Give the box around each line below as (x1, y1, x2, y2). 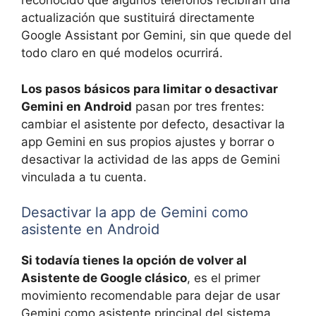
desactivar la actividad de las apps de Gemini (21, 152, 280, 166)
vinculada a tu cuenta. (21, 169, 147, 184)
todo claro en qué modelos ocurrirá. (21, 46, 223, 61)
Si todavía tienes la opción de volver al (21, 253, 247, 268)
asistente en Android (21, 221, 159, 238)
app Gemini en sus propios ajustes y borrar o (21, 134, 274, 149)
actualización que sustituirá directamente (21, 11, 255, 25)
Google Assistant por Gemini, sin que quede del (21, 28, 291, 43)
